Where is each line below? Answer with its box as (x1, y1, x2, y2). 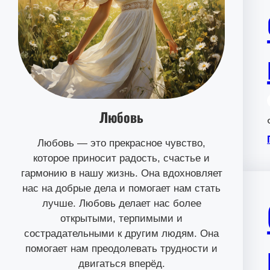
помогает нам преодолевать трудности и (25, 242, 218, 254)
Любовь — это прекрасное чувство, (37, 137, 206, 149)
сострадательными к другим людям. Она (24, 227, 219, 239)
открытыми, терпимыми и (60, 212, 183, 224)
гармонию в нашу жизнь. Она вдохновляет (20, 167, 222, 179)
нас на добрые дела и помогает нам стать (22, 182, 221, 194)
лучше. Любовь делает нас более (42, 197, 201, 209)
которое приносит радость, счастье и (33, 152, 210, 164)
